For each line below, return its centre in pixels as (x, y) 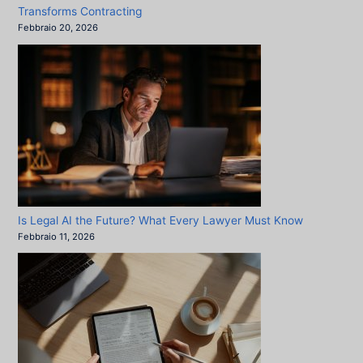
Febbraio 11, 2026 (57, 236)
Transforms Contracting (80, 12)
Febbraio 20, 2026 (58, 28)
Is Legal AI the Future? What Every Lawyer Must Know (161, 220)
